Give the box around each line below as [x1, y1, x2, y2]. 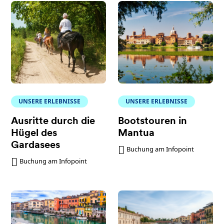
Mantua [118, 128, 154, 138]
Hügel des [11, 128, 57, 138]
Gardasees [11, 140, 60, 150]
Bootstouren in [118, 116, 187, 126]
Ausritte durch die [11, 116, 95, 126]
